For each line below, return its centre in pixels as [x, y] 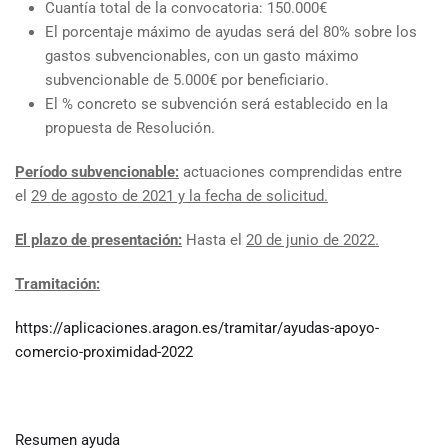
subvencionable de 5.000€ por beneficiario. [187, 80]
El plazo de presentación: [98, 240]
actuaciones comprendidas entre [290, 172]
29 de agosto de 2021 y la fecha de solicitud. [179, 196]
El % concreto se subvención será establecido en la [216, 104]
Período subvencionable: [97, 172]
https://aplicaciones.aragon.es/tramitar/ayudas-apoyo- [197, 328]
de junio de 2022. [320, 240]
